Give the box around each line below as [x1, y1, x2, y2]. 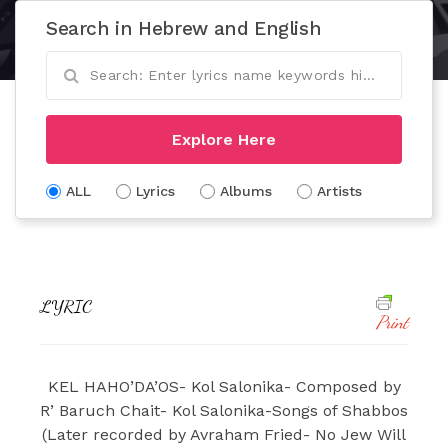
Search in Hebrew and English [46, 16, 322, 40]
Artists [317, 182, 362, 199]
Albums [220, 182, 272, 199]
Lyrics [136, 182, 175, 199]
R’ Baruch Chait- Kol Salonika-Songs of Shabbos [40, 400, 408, 420]
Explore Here [172, 129, 276, 149]
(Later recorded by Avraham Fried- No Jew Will [42, 424, 406, 444]
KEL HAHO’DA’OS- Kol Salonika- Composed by [47, 376, 401, 396]
